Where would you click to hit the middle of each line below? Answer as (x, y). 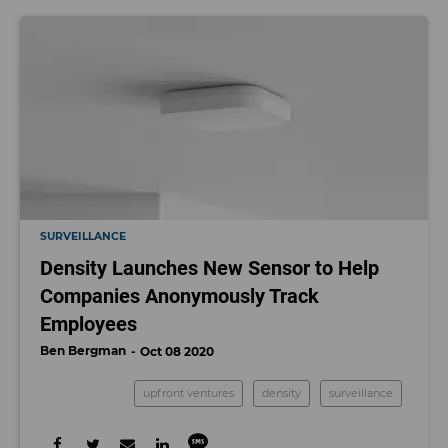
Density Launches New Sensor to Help (209, 268)
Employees (88, 324)
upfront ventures (188, 393)
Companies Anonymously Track (179, 296)
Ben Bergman (83, 351)
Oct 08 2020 (177, 352)
